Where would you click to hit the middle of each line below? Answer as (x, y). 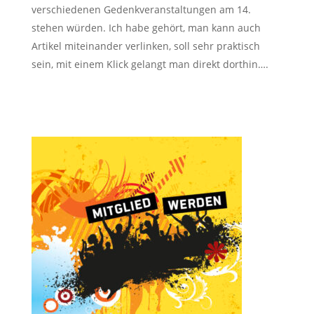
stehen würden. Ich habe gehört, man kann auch (146, 27)
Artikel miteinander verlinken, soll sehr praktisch (145, 46)
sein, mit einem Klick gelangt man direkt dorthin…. (150, 64)
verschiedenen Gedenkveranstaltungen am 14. (141, 9)
